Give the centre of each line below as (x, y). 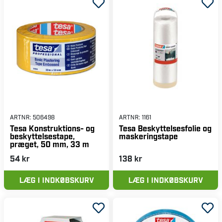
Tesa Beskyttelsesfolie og (165, 128)
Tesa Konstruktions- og (52, 128)
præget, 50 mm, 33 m (50, 144)
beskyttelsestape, (42, 136)
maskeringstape (148, 136)
